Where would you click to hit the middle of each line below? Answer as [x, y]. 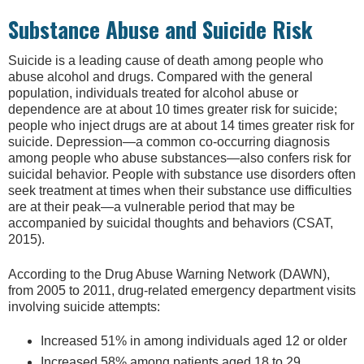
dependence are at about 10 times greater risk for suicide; [173, 110]
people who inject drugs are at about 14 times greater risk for [181, 126]
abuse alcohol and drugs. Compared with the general [160, 77]
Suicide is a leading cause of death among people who [166, 61]
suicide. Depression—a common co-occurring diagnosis [169, 142]
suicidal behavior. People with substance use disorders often [182, 175]
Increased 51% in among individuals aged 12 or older [194, 341]
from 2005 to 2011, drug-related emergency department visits [182, 290]
